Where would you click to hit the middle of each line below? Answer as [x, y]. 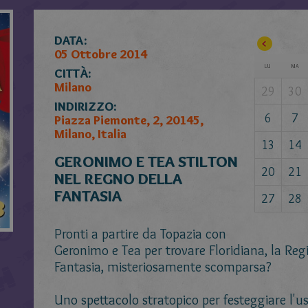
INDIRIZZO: [85, 107]
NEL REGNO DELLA [118, 179]
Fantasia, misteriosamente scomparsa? [163, 267]
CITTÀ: [73, 74]
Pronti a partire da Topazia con [140, 234]
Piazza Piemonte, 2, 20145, [129, 120]
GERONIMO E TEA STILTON [146, 162]
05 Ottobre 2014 [101, 54]
